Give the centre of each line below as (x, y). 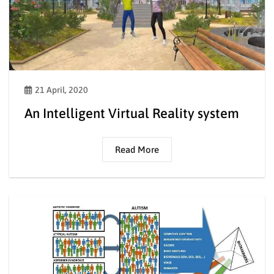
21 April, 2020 (61, 90)
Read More (137, 149)
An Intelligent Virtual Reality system (132, 113)
